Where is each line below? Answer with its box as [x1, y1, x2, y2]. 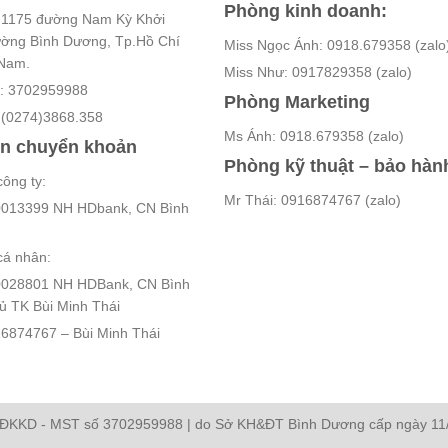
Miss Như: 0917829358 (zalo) [224, 64, 412, 81]
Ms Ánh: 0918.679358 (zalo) [224, 128, 404, 145]
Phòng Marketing [224, 92, 370, 113]
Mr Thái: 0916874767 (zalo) [224, 192, 401, 209]
